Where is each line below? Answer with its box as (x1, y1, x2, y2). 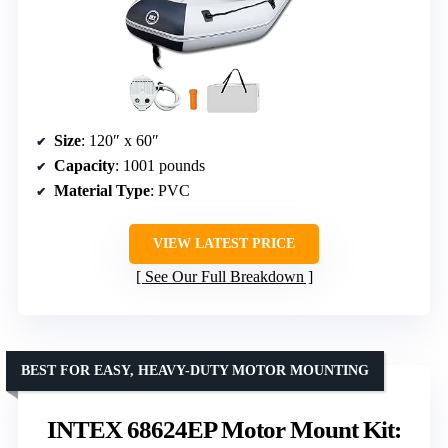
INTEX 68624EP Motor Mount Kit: (47, 416, 401, 444)
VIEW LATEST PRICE (153, 236, 295, 252)
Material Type (54, 182, 150, 200)
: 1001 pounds (115, 157, 205, 175)
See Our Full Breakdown (144, 268, 304, 286)
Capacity (54, 157, 115, 175)
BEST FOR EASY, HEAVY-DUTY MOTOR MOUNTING (21, 363, 369, 379)
